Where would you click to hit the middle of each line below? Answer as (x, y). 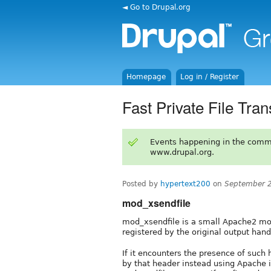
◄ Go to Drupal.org (156, 7)
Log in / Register (210, 77)
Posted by (141, 184)
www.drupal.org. (182, 152)
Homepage (146, 77)
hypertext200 (185, 184)
